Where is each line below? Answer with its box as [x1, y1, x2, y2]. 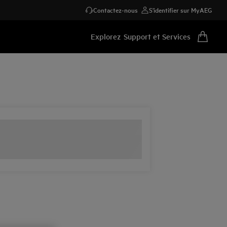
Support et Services [124, 30, 191, 42]
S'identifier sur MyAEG [149, 5, 212, 15]
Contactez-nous [93, 5, 138, 15]
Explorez [91, 30, 121, 42]
